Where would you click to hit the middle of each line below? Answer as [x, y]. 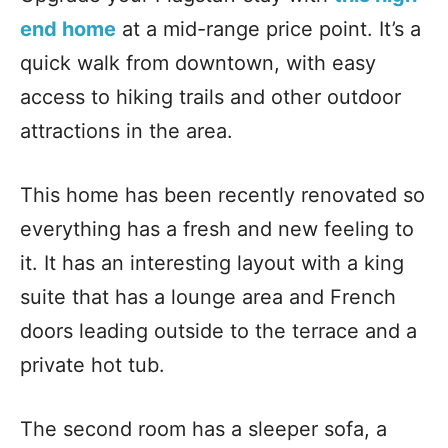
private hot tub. [92, 364]
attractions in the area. [126, 130]
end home [68, 28]
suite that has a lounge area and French [208, 296]
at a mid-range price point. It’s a [268, 28]
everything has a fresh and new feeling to [217, 228]
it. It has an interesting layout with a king [212, 262]
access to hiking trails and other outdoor [210, 96]
